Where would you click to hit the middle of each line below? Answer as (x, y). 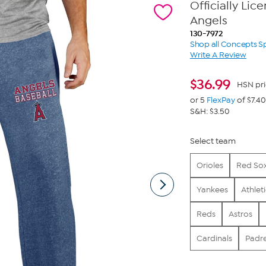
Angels (208, 20)
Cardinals (214, 238)
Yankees (212, 190)
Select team (213, 141)
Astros (240, 214)
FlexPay (221, 100)
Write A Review (218, 55)
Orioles (210, 165)
